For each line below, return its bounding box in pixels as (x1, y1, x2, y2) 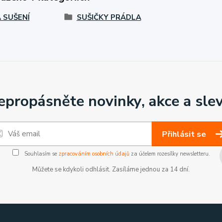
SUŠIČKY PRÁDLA (76, 12, 141, 22)
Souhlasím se (22, 150, 58, 158)
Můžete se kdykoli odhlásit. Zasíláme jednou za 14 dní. (32, 165, 190, 174)
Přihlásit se (162, 128, 208, 140)
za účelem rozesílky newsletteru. (129, 150, 210, 158)
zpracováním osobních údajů (58, 150, 129, 158)
